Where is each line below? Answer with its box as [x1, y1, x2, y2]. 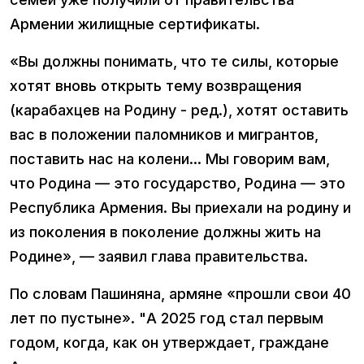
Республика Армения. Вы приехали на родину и [10, 199, 351, 217]
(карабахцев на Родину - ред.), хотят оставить [10, 102, 349, 119]
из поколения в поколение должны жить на [10, 223, 321, 241]
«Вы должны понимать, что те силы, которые [10, 53, 339, 71]
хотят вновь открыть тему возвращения [10, 77, 301, 95]
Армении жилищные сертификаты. [10, 15, 260, 33]
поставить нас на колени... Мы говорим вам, [10, 150, 330, 168]
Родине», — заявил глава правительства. [10, 248, 308, 266]
